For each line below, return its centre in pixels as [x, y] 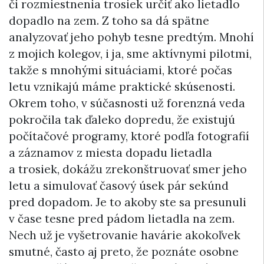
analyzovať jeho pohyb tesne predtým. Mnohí [131, 37]
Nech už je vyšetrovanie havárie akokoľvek [125, 235]
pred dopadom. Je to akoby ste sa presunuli [128, 202]
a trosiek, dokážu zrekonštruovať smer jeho [128, 169]
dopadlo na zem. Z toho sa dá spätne [109, 21]
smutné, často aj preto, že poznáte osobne [124, 252]
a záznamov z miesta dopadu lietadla [110, 153]
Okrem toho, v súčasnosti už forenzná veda [127, 103]
